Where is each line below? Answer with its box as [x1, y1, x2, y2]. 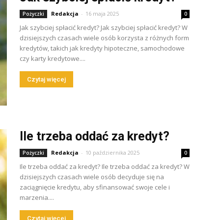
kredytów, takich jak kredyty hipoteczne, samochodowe [20, 44, 185, 53]
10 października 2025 [85, 149, 139, 156]
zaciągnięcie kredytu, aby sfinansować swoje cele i [20, 183, 170, 192]
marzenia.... [20, 193, 54, 202]
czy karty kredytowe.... [20, 54, 85, 63]
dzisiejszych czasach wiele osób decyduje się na [20, 172, 164, 181]
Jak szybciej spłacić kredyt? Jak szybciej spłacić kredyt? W [20, 23, 188, 32]
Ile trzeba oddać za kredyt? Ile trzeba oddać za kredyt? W [20, 162, 190, 171]
